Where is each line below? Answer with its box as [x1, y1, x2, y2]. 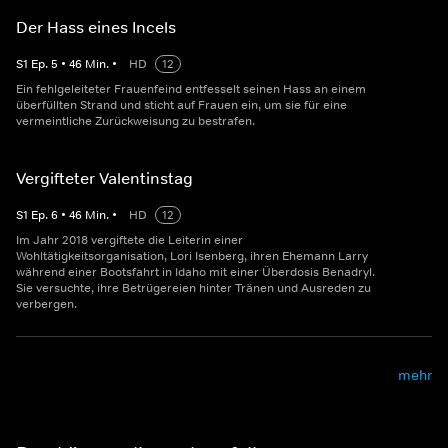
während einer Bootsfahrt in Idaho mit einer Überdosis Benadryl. [16, 264, 375, 280]
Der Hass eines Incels [16, 17, 176, 37]
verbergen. [16, 296, 77, 312]
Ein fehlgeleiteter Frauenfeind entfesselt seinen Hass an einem [16, 81, 366, 97]
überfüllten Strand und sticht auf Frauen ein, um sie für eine [16, 97, 347, 113]
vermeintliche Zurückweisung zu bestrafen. [16, 113, 255, 129]
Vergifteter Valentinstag [16, 168, 193, 188]
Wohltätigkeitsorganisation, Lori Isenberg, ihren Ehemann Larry [16, 248, 368, 264]
